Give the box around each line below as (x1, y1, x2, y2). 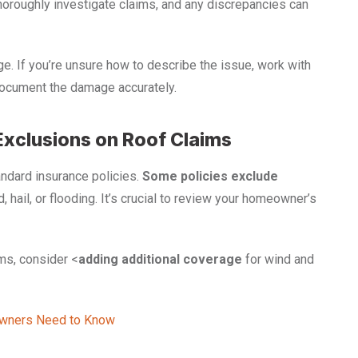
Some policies (142, 169, 228, 185)
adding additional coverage (78, 252, 242, 268)
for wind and (242, 252, 314, 268)
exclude (231, 169, 278, 185)
